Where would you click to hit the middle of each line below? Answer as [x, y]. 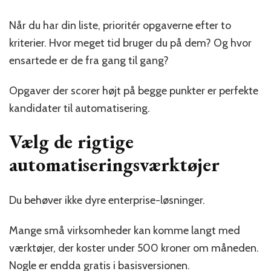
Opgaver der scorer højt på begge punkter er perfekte [134, 90]
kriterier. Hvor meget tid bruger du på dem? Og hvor [130, 43]
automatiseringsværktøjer [114, 164]
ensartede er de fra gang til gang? [89, 60]
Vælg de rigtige [71, 141]
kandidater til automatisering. [80, 108]
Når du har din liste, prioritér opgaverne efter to [120, 25]
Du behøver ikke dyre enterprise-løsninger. [107, 201]
